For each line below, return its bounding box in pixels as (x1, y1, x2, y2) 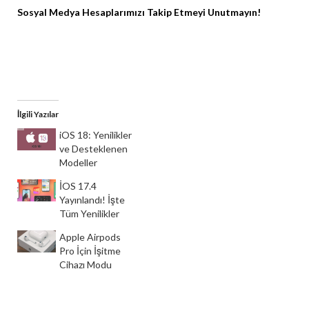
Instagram (24, 38, 99, 59)
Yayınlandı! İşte (59, 194, 125, 206)
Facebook (56, 38, 126, 59)
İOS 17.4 (59, 180, 97, 192)
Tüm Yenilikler (59, 208, 119, 220)
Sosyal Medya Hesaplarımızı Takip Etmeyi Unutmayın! (17, 6, 261, 19)
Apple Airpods (59, 231, 121, 243)
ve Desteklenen (59, 143, 128, 155)
